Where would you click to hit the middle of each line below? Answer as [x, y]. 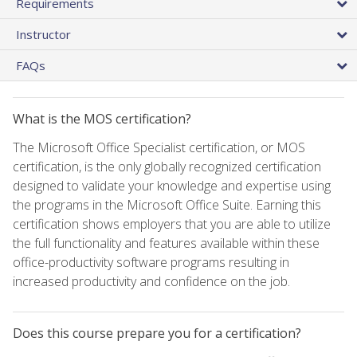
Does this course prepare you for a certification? [157, 333]
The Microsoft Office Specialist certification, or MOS [159, 147]
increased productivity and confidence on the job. [151, 281]
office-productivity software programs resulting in [151, 262]
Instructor [43, 34]
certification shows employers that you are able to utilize [172, 224]
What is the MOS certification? [102, 118]
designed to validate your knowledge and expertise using [172, 185]
